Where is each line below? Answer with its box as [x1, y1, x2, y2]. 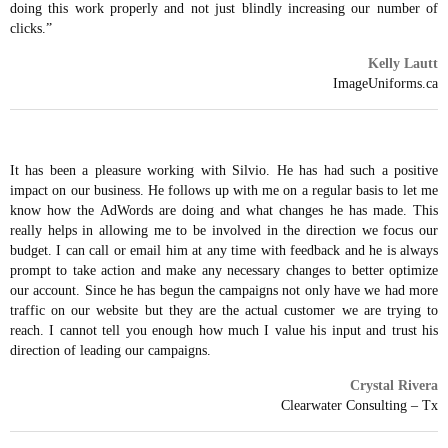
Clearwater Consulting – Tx [281, 398, 438, 413]
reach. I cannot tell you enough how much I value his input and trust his [10, 323, 438, 338]
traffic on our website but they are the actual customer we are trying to [10, 303, 438, 318]
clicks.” [10, 21, 52, 36]
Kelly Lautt [368, 56, 438, 71]
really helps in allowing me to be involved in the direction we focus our [10, 223, 438, 238]
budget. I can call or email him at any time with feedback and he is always [10, 243, 438, 258]
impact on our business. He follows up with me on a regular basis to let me [10, 183, 438, 198]
